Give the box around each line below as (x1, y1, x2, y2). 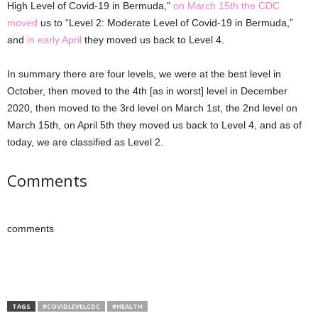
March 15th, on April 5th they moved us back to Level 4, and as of (7, 119, 302, 131)
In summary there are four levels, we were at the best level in (7, 67, 281, 79)
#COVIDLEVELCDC (43, 301, 100, 311)
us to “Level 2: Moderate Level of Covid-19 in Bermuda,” (40, 16, 293, 28)
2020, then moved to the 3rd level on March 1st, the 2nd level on (7, 102, 297, 114)
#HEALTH (112, 301, 143, 311)
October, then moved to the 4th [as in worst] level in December (7, 84, 287, 97)
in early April (27, 33, 82, 45)
